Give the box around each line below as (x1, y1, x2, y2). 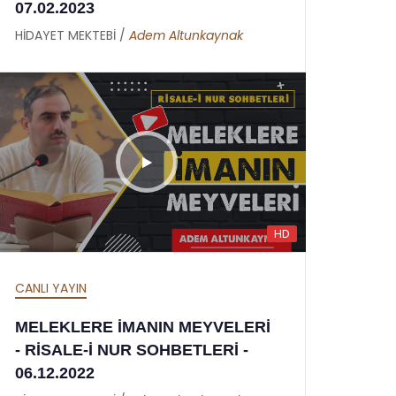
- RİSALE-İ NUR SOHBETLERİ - (15, 340, 248, 359)
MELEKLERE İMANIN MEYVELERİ (15, 317, 270, 336)
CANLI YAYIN (15, 278, 87, 297)
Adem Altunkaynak (129, 27, 243, 44)
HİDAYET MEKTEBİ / (15, 27, 129, 44)
